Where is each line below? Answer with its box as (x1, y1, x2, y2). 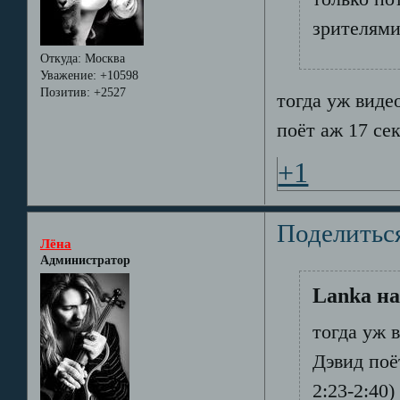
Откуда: (39, 51, 81, 65)
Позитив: (39, 85, 90, 99)
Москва (80, 51, 125, 65)
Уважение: (39, 68, 96, 82)
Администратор (39, 253, 130, 267)
